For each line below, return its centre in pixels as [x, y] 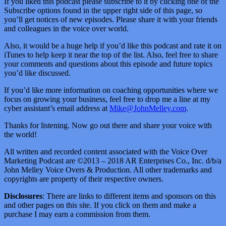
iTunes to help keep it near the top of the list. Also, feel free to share [111, 54]
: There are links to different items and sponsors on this [129, 196]
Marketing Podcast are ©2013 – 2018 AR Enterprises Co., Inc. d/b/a [113, 160]
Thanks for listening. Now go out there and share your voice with [108, 125]
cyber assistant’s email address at [57, 108]
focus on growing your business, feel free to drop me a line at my [107, 99]
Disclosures [23, 196]
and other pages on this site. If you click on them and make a [100, 205]
